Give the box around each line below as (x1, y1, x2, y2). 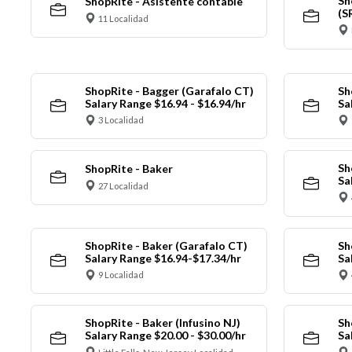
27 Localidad (98, 180, 148, 191)
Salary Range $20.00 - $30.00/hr (84, 328, 246, 343)
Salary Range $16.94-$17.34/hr (84, 251, 241, 265)
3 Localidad (98, 115, 144, 126)
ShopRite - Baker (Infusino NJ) (84, 316, 240, 330)
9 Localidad (98, 269, 144, 280)
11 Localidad (98, 13, 148, 24)
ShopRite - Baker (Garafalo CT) (84, 238, 247, 252)
